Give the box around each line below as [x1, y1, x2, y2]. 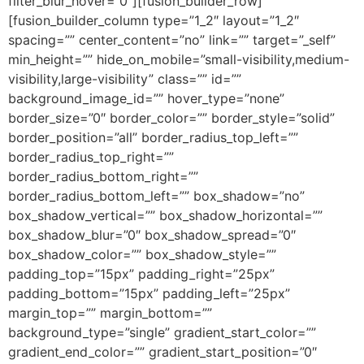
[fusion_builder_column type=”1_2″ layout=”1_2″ [8, 11, 299, 28]
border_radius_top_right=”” [8, 148, 174, 165]
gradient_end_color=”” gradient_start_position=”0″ [8, 343, 317, 360]
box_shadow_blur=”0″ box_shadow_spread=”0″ [8, 226, 296, 243]
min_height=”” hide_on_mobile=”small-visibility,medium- [8, 50, 349, 67]
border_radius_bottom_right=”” [8, 167, 198, 184]
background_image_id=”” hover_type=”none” [8, 89, 284, 106]
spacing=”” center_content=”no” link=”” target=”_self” [8, 31, 336, 48]
